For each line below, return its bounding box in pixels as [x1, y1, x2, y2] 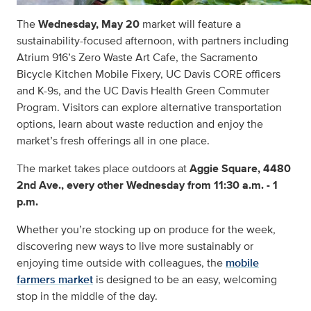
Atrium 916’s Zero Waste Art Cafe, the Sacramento [17, 49, 258, 65]
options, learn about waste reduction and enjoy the [17, 115, 263, 132]
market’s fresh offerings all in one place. [17, 132, 210, 149]
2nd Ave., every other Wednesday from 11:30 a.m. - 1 [17, 176, 278, 193]
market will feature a [142, 15, 241, 32]
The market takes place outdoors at [17, 160, 187, 176]
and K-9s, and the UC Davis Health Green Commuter [17, 82, 269, 99]
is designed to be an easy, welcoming [93, 271, 277, 287]
